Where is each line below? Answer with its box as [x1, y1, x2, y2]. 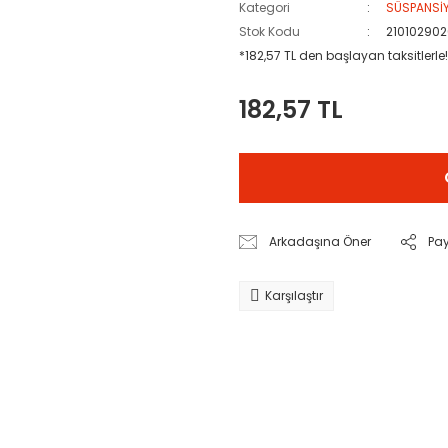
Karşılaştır [265, 287, 323, 304]
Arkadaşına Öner [269, 233, 372, 250]
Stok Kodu [239, 23, 300, 40]
